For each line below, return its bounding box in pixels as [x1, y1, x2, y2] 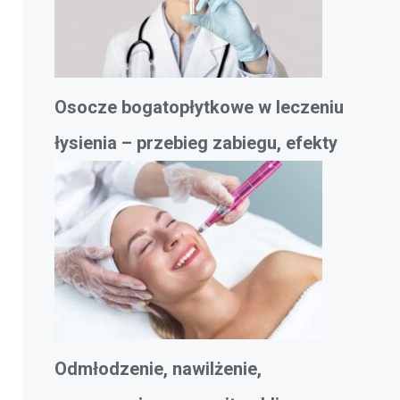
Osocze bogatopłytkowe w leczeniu [54, 96, 344, 119]
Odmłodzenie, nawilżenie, [54, 358, 262, 380]
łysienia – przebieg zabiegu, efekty [54, 132, 337, 154]
